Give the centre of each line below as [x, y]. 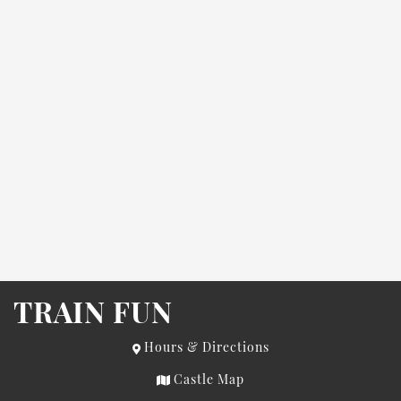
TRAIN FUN [93, 311]
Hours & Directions [205, 347]
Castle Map [207, 379]
